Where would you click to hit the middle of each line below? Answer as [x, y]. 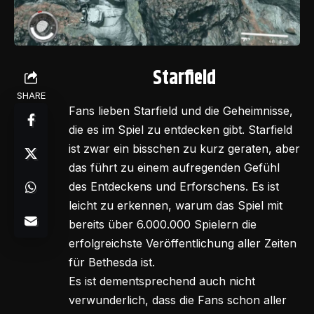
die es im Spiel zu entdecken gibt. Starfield [180, 130]
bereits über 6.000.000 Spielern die [163, 225]
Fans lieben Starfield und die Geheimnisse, [181, 111]
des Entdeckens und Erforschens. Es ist [174, 187]
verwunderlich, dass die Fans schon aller [178, 300]
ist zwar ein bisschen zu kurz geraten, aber [184, 149]
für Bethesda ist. [112, 262]
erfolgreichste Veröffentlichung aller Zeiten [183, 244]
